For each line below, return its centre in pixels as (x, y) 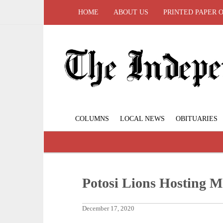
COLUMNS (92, 119)
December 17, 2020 (109, 209)
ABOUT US (131, 12)
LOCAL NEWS (142, 119)
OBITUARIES (197, 119)
